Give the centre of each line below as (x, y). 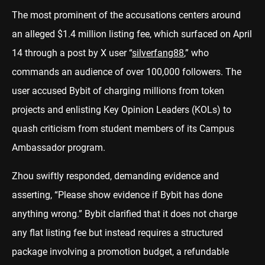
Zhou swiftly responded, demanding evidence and (115, 176)
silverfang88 (158, 53)
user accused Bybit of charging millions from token (118, 91)
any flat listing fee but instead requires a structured (117, 232)
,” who (196, 53)
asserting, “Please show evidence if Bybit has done (117, 195)
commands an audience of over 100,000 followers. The (127, 72)
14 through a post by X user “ (72, 53)
